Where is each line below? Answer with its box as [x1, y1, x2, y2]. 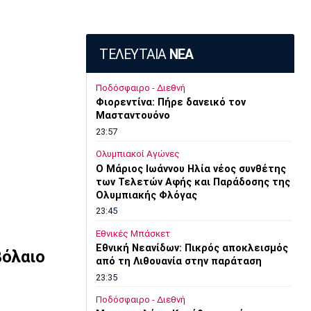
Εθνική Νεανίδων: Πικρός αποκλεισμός [95, 242, 288, 255]
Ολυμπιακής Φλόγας [95, 189, 197, 201]
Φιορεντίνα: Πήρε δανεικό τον [95, 96, 246, 109]
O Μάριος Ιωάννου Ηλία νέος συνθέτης [95, 162, 286, 175]
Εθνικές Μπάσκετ [95, 228, 170, 239]
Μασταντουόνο [95, 110, 170, 122]
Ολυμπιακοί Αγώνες [95, 149, 180, 160]
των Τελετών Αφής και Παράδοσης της [95, 176, 290, 188]
